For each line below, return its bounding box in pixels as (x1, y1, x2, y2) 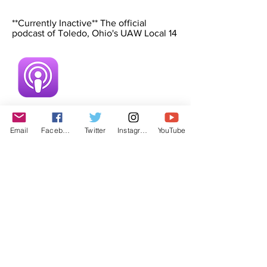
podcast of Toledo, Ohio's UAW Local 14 (12, 28, 177, 38)
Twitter (85, 125, 106, 135)
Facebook (63, 125, 70, 135)
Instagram (140, 125, 148, 135)
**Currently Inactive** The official (12, 18, 147, 28)
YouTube (157, 125, 186, 135)
